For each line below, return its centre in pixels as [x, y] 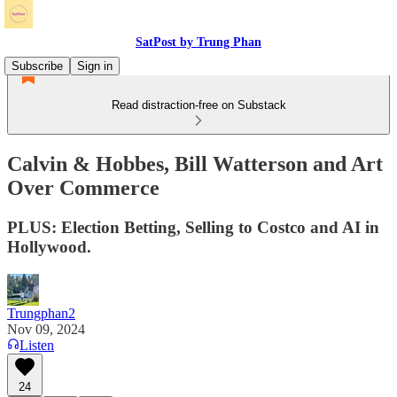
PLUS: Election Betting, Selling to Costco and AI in [193, 227]
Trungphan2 [41, 313]
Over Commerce [83, 187]
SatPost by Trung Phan [198, 42]
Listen [37, 345]
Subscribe [37, 66]
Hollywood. [49, 246]
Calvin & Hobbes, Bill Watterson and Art [195, 163]
